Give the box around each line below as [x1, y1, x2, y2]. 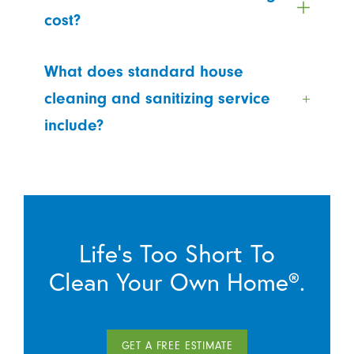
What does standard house [44, 62, 243, 81]
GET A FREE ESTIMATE [121, 340, 233, 352]
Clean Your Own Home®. [48, 265, 306, 297]
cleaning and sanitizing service [44, 89, 270, 108]
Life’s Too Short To [79, 236, 275, 269]
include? [44, 116, 104, 135]
